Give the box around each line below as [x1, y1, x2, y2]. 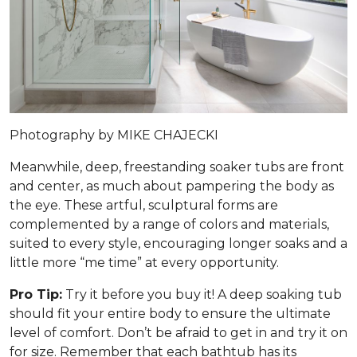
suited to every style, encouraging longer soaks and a [10, 236, 347, 252]
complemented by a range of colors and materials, [10, 217, 329, 233]
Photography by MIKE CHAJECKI [10, 127, 218, 143]
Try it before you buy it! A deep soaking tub [62, 287, 342, 303]
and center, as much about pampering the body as [10, 178, 334, 194]
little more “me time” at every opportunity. [10, 255, 279, 271]
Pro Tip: [10, 287, 62, 303]
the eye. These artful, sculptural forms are [10, 198, 278, 214]
